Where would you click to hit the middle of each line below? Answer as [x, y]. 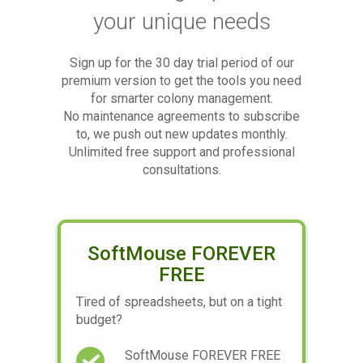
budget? [99, 319]
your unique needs [181, 21]
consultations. [181, 169]
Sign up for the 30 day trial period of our [181, 62]
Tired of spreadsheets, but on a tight [179, 301]
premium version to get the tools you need [181, 80]
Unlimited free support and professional [181, 152]
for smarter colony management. [181, 98]
